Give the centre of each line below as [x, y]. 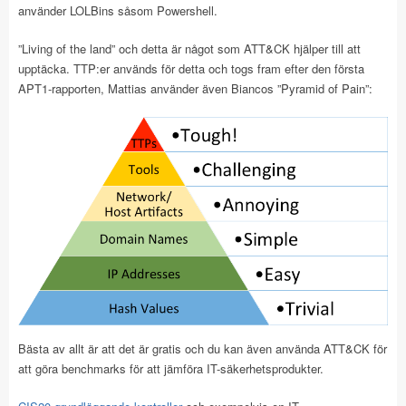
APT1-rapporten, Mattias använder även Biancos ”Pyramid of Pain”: [195, 88]
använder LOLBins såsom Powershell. [118, 10]
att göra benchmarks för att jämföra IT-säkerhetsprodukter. [171, 368]
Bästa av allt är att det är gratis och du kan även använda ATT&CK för [203, 348]
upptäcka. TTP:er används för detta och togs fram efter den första [191, 68]
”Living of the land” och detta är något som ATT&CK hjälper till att [189, 48]
